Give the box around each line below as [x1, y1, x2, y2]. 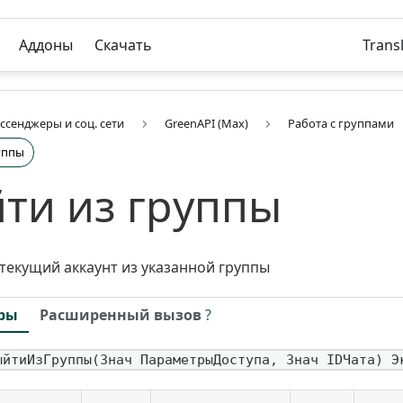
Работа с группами [288, 115, 395, 132]
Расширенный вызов [40, 304, 201, 325]
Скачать [94, 35, 152, 55]
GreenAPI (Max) [164, 115, 248, 132]
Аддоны [19, 35, 73, 55]
